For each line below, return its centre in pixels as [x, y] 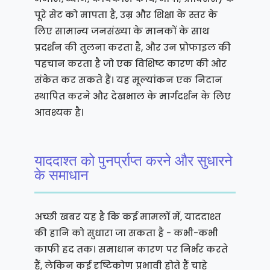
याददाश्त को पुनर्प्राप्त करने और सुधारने [133, 160]
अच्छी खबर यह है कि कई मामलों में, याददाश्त [127, 216]
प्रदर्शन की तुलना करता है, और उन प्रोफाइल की [132, 47]
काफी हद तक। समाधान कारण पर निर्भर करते [131, 249]
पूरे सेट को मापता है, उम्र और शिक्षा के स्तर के [126, 14]
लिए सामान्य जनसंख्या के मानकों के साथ [121, 31]
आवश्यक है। [59, 112]
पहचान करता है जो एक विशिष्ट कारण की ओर [130, 63]
